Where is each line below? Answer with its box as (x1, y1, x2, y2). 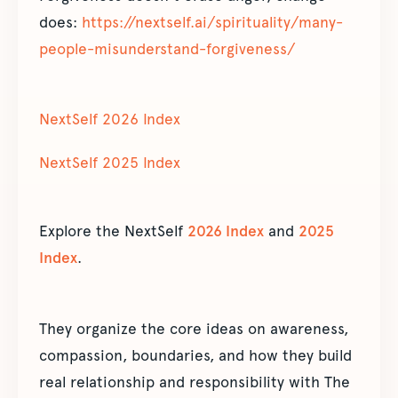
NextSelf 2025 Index (39, 154, 180, 171)
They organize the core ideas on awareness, (39, 320, 348, 338)
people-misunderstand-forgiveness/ (39, 40, 295, 58)
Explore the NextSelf (39, 222, 187, 240)
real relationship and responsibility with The (39, 373, 350, 391)
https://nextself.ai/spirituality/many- (82, 13, 343, 31)
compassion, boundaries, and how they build (39, 346, 352, 364)
